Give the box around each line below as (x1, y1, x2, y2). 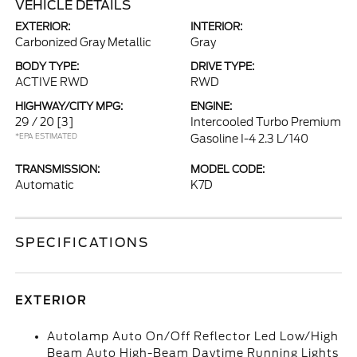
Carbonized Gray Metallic (15, 36, 152, 49)
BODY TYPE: (15, 61, 80, 73)
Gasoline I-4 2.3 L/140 (190, 132, 308, 145)
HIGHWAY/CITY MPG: (15, 100, 124, 112)
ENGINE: (190, 100, 232, 112)
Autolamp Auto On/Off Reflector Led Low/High (47, 330, 339, 343)
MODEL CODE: (190, 163, 265, 175)
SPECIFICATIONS (15, 235, 150, 250)
